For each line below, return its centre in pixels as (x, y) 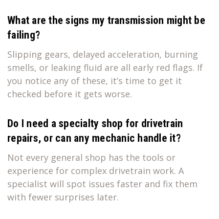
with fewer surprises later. (63, 197)
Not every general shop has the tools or (91, 157)
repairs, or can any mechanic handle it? (94, 138)
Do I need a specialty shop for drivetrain (95, 123)
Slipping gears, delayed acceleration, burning (103, 54)
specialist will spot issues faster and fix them (102, 184)
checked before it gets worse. (70, 94)
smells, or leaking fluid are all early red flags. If (105, 67)
